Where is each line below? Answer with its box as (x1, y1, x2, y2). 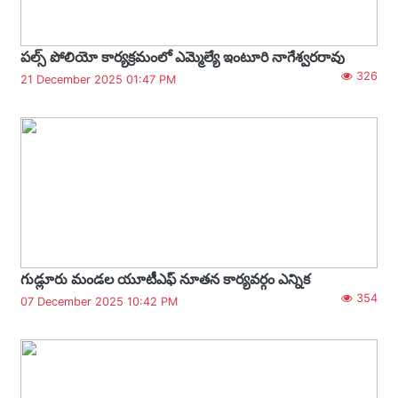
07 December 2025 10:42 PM (20, 294, 178, 308)
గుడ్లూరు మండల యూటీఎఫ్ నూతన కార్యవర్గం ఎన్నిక (20, 269, 310, 288)
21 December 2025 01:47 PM (20, 72, 176, 86)
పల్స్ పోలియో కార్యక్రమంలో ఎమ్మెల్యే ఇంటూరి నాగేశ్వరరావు (20, 47, 345, 66)
